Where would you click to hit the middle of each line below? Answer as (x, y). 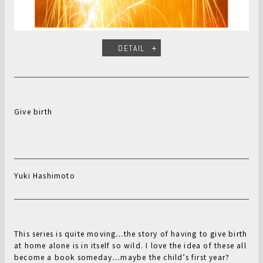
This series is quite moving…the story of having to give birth (131, 234)
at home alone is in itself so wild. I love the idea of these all (130, 245)
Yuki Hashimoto (45, 176)
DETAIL (131, 48)
